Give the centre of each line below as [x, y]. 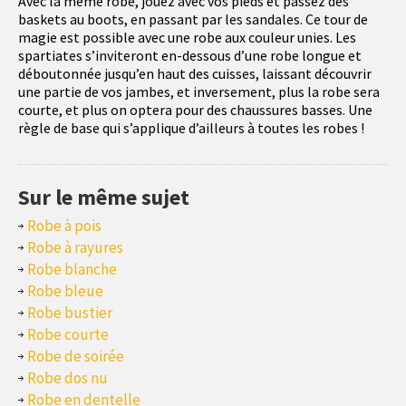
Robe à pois [64, 226]
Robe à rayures [75, 248]
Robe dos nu [68, 378]
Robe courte [68, 335]
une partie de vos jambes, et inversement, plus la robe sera [199, 92]
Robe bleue [65, 291]
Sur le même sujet [104, 198]
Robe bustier [70, 313]
